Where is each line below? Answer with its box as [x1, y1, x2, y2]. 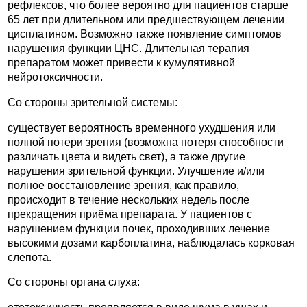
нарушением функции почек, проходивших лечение [8, 222, 270, 234]
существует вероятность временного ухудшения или [8, 121, 275, 134]
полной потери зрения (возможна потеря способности [8, 136, 284, 148]
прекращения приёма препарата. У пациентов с [8, 208, 252, 220]
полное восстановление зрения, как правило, [8, 179, 239, 191]
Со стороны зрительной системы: [8, 96, 177, 108]
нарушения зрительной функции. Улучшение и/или [8, 164, 265, 177]
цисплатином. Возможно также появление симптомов [8, 28, 282, 40]
